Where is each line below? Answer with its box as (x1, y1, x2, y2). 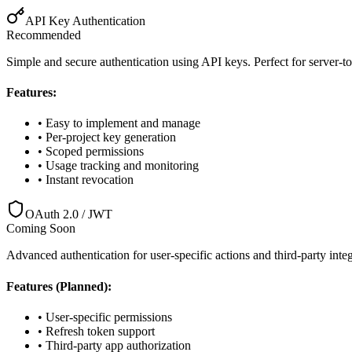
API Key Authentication (25, 13, 145, 27)
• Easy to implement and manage (38, 116, 200, 130)
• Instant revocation (38, 173, 134, 187)
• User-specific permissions (38, 310, 172, 324)
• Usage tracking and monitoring (38, 159, 199, 173)
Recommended (6, 27, 81, 42)
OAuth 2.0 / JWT (25, 207, 112, 222)
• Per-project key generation (38, 130, 176, 145)
